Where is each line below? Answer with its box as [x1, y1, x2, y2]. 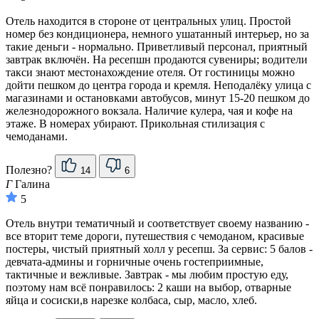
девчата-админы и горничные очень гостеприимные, [6, 256, 263, 268]
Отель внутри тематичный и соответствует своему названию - [6, 217, 309, 230]
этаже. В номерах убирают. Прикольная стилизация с [6, 117, 265, 130]
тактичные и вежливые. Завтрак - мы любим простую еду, [6, 268, 288, 281]
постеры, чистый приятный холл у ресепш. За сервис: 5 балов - [6, 243, 313, 256]
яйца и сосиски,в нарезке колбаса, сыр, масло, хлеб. [6, 294, 257, 307]
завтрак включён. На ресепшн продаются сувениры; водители [6, 53, 308, 66]
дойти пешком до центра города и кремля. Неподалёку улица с [6, 79, 311, 92]
